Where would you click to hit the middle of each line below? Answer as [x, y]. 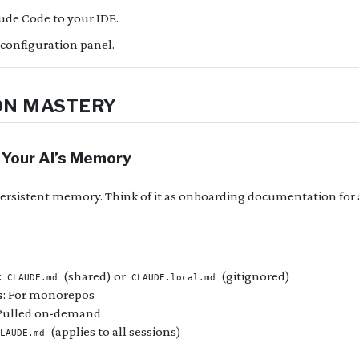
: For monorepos [49, 294]
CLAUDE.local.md [173, 277]
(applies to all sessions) [115, 331]
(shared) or [95, 276]
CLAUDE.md [32, 277]
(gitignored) [254, 276]
